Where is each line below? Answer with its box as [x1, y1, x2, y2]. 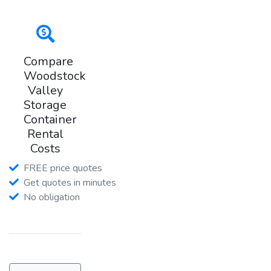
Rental [27, 125, 64, 142]
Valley [27, 82, 63, 99]
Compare [24, 53, 73, 70]
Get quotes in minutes [24, 175, 116, 189]
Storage [24, 96, 67, 113]
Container [24, 111, 77, 128]
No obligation [24, 190, 80, 204]
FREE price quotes [24, 161, 102, 175]
